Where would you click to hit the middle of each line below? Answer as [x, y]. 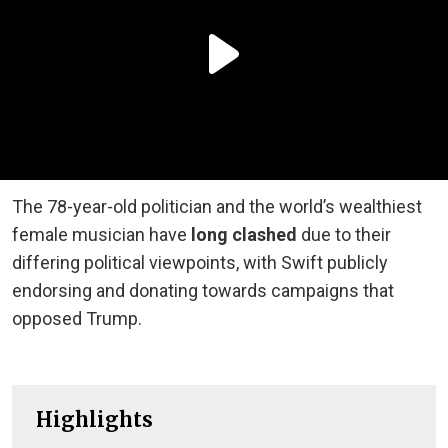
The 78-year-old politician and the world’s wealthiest [217, 206]
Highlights [94, 419]
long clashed [244, 234]
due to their [344, 234]
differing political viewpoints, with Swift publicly [200, 262]
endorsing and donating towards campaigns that [203, 290]
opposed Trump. [77, 318]
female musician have [101, 234]
